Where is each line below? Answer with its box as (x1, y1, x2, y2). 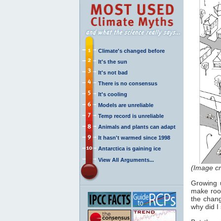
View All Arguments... (98, 156, 154, 163)
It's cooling (98, 91, 127, 97)
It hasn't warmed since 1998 (98, 134, 170, 141)
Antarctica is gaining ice (98, 145, 161, 151)
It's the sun (98, 58, 127, 65)
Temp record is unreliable (98, 112, 164, 119)
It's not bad (98, 69, 128, 75)
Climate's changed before (98, 47, 165, 54)
